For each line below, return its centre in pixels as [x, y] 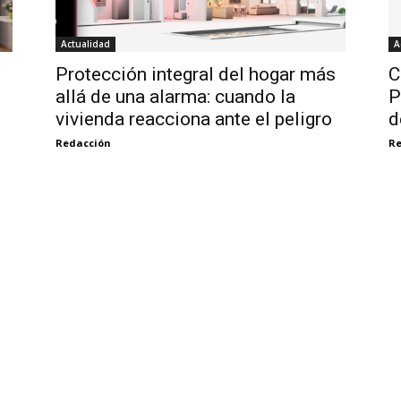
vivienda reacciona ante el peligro [194, 119]
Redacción [83, 143]
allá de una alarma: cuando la [175, 97]
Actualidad [85, 44]
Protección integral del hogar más [196, 75]
